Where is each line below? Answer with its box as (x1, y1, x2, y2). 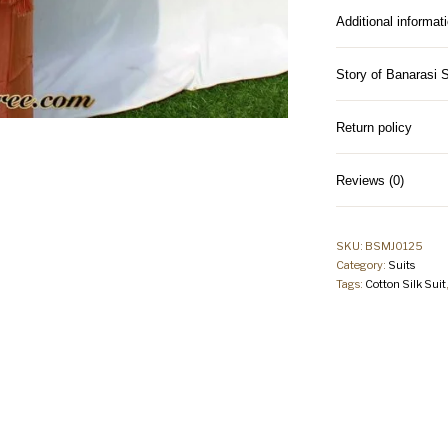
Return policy (335, 120, 412, 136)
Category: (335, 258, 388, 273)
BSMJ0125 (364, 239, 423, 254)
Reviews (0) (335, 173, 404, 189)
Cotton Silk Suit (364, 277, 446, 292)
